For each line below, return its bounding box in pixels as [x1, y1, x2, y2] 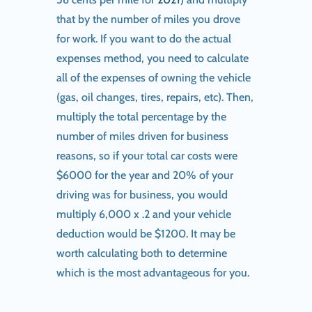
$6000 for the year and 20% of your [56, 168, 233, 182]
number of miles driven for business [56, 129, 228, 143]
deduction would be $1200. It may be [56, 226, 235, 240]
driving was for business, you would [56, 187, 228, 201]
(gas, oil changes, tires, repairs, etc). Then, [56, 90, 253, 104]
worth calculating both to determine [56, 246, 227, 260]
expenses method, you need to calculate [56, 51, 249, 65]
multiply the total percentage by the [56, 109, 226, 123]
